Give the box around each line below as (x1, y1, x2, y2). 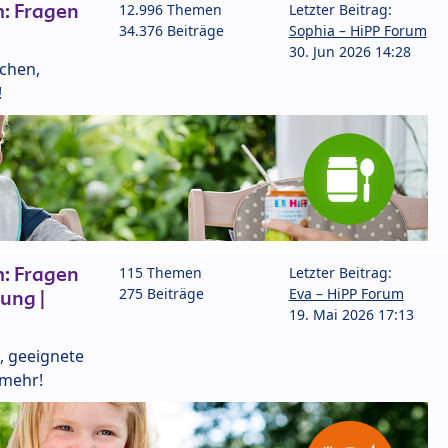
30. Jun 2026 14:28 (288, 41, 411, 61)
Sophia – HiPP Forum (288, 20, 427, 40)
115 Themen (119, 262, 202, 282)
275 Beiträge (119, 283, 204, 303)
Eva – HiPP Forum (288, 283, 404, 303)
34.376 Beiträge (119, 20, 224, 40)
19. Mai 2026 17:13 (288, 304, 414, 324)
